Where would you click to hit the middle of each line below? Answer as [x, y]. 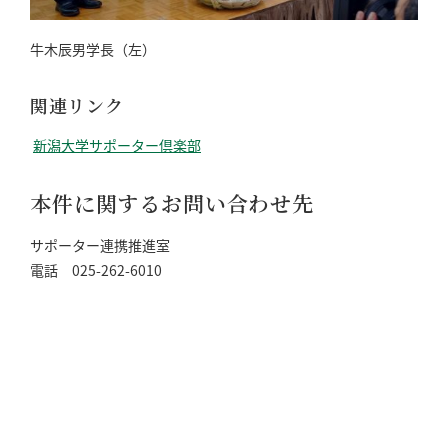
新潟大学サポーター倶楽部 [117, 145]
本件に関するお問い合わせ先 [172, 203]
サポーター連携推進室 [100, 245]
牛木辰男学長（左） [93, 49]
